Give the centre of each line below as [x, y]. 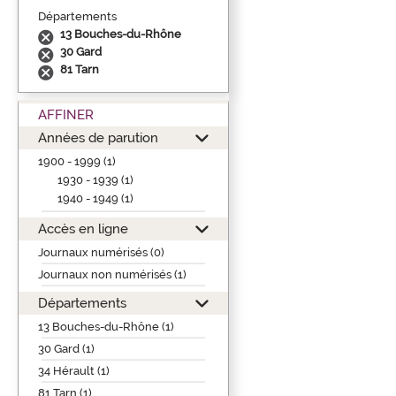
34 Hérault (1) [74, 370]
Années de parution [98, 137]
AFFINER [66, 114]
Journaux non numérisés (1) [112, 274]
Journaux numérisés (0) [101, 252]
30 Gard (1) [66, 348]
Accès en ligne [83, 228]
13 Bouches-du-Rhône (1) [106, 326]
